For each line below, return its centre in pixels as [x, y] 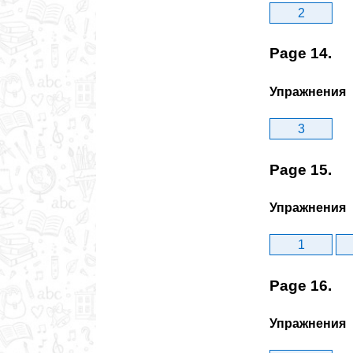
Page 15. [301, 169]
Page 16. [301, 285]
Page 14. [301, 54]
